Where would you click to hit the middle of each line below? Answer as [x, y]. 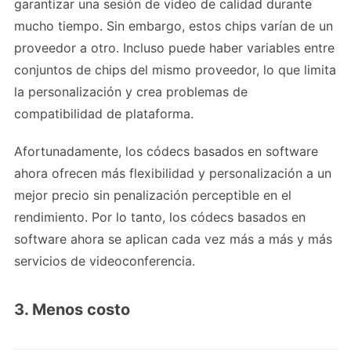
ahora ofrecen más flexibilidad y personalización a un [173, 174]
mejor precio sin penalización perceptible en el [153, 195]
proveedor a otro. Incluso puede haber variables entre [174, 48]
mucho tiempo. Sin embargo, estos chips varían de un [174, 26]
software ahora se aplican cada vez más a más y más [173, 239]
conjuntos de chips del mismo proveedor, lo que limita [175, 70]
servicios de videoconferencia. [105, 261]
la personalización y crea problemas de [131, 92]
